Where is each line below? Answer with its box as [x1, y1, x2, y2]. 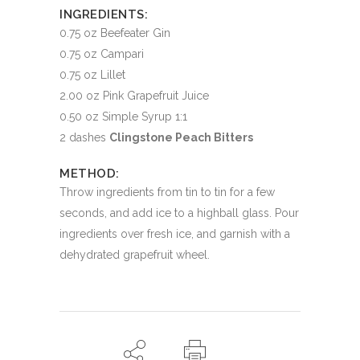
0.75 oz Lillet [59, 68, 125, 82]
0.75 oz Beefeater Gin [59, 27, 170, 40]
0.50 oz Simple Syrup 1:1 [59, 110, 187, 124]
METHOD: [59, 166, 120, 182]
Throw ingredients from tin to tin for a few [59, 186, 275, 199]
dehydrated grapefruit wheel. [59, 248, 210, 262]
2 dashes [59, 131, 109, 145]
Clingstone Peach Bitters [109, 131, 253, 145]
